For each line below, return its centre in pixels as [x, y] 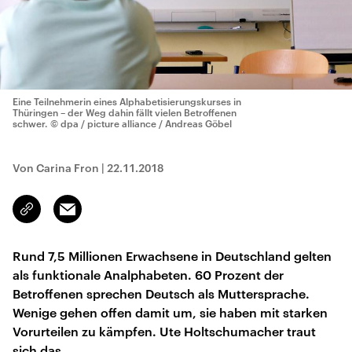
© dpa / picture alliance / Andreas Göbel [141, 123]
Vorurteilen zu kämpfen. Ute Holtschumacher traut [164, 331]
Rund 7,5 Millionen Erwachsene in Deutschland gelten [172, 256]
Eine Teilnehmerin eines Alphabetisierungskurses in [127, 101]
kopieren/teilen [64, 216]
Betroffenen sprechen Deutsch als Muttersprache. [161, 293]
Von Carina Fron [56, 168]
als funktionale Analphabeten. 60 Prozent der [148, 275]
